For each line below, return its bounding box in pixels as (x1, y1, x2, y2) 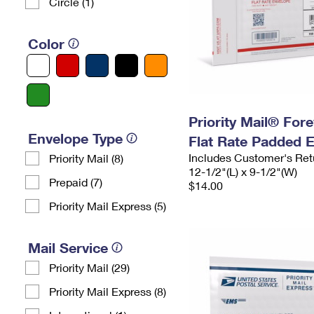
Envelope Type (28, 130, 123, 146)
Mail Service (28, 239, 108, 256)
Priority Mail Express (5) (49, 199, 166, 212)
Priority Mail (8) (49, 151, 123, 165)
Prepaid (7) (49, 175, 102, 189)
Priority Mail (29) (49, 261, 130, 274)
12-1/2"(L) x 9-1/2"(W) (189, 165, 297, 178)
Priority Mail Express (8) (49, 285, 166, 298)
